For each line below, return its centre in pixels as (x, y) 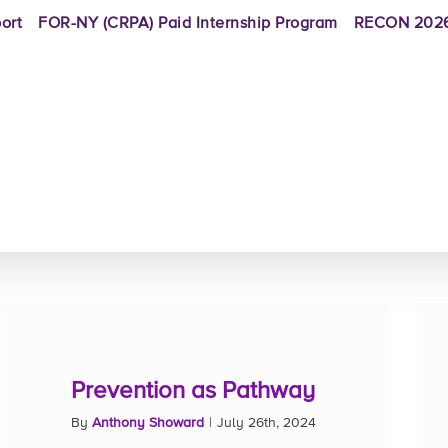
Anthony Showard (148, 423)
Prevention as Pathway (193, 391)
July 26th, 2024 (266, 423)
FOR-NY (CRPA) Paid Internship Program (188, 24)
